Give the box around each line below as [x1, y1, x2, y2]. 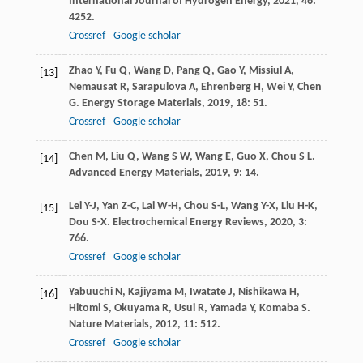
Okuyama [113, 302, 160, 315]
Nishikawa [237, 286, 287, 299]
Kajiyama [127, 286, 172, 299]
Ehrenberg [200, 81, 251, 94]
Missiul [248, 65, 282, 78]
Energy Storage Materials [81, 97, 202, 110]
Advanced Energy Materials [68, 167, 199, 180]
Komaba [258, 302, 299, 315]
